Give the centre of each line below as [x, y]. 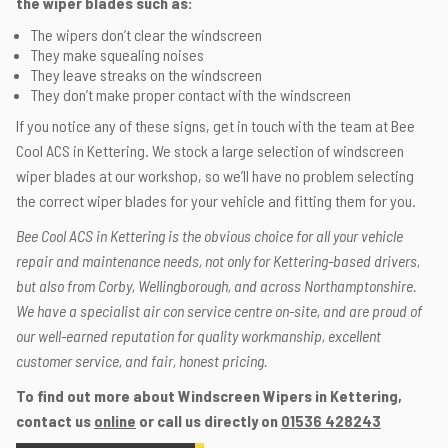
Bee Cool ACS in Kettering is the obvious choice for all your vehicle [209, 235]
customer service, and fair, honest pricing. [142, 360]
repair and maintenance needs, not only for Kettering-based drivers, [218, 260]
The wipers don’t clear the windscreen [146, 34]
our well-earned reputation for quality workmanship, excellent [198, 335]
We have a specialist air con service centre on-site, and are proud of [219, 310]
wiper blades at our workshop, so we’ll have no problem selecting [215, 175]
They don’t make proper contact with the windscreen [191, 94]
